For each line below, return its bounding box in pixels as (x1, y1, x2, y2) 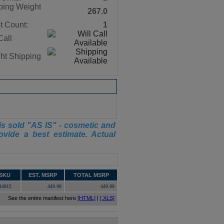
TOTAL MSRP (73, 172, 109, 178)
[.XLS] (100, 195, 114, 201)
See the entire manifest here (8, 195, 77, 201)
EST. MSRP (28, 172, 57, 178)
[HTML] (77, 195, 95, 201)
